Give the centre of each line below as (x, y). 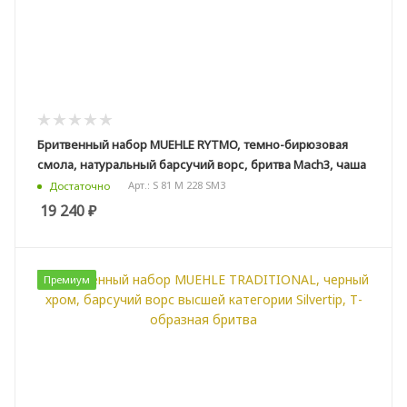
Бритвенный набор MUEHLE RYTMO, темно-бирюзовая (193, 144)
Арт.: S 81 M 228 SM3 (177, 185)
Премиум (67, 279)
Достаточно (79, 185)
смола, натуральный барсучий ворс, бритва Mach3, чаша (202, 164)
